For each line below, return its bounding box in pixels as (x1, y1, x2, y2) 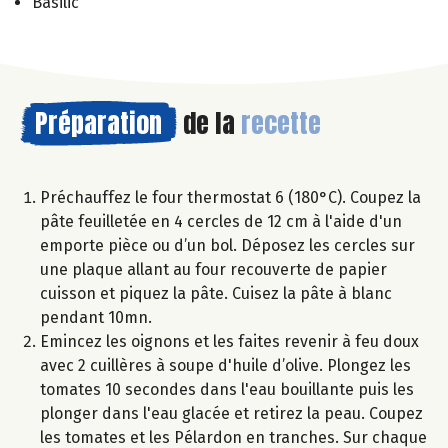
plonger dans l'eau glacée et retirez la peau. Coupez (40, 403, 423, 423)
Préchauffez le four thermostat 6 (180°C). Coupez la (40, 187, 421, 207)
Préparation (35, 102, 162, 143)
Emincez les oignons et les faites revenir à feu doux (40, 331, 419, 351)
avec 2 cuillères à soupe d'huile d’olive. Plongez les (40, 355, 411, 375)
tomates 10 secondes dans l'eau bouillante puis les (40, 379, 414, 399)
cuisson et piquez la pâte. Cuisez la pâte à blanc (40, 283, 392, 303)
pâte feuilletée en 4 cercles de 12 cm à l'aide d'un (40, 211, 402, 231)
